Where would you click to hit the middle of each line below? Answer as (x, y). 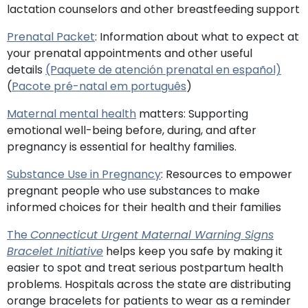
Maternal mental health (71, 113)
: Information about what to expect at (197, 36)
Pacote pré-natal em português (99, 86)
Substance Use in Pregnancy (84, 174)
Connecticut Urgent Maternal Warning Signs (152, 234)
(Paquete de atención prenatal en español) (163, 69)
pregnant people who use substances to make (133, 190)
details (26, 69)
